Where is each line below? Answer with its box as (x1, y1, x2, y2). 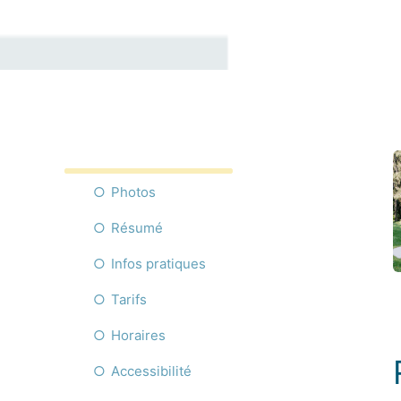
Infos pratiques (111, 254, 206, 272)
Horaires (111, 326, 166, 344)
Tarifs (111, 290, 147, 308)
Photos (111, 183, 156, 200)
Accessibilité (111, 362, 192, 380)
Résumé (111, 218, 163, 236)
